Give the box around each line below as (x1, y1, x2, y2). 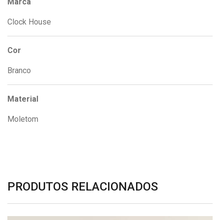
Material (7, 94, 38, 104)
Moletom (7, 114, 38, 124)
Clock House (7, 17, 51, 27)
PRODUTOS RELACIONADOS (7, 180, 158, 194)
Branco (7, 66, 31, 76)
